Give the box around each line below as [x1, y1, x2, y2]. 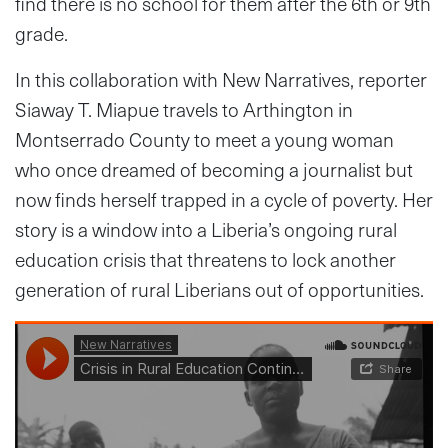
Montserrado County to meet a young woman [15, 124, 394, 154]
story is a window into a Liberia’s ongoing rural [15, 214, 397, 244]
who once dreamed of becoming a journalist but [15, 154, 413, 184]
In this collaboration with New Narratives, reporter [15, 64, 427, 94]
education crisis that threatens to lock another [15, 244, 396, 274]
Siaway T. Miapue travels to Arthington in [15, 94, 353, 124]
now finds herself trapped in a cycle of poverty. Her [15, 184, 433, 214]
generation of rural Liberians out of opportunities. [15, 274, 424, 304]
